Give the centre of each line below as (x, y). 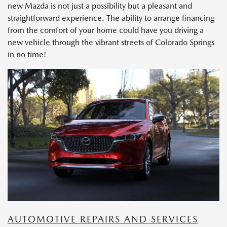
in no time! (27, 54)
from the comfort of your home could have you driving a (106, 30)
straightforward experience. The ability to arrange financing (111, 18)
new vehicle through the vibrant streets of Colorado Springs (111, 42)
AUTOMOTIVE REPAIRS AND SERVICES (103, 219)
